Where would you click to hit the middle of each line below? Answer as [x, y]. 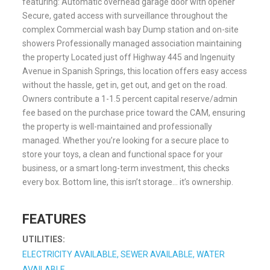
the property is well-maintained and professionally [118, 127]
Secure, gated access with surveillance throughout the [125, 16]
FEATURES [55, 219]
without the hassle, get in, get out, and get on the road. [125, 85]
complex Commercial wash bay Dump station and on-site [131, 30]
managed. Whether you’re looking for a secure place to [126, 140]
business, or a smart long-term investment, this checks [126, 168]
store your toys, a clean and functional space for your [123, 154]
